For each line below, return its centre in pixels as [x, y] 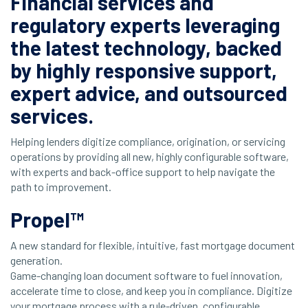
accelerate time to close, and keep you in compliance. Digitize [151, 291]
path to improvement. [61, 187]
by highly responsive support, [144, 70]
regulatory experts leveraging [145, 25]
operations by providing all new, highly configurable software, [150, 157]
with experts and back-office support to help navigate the [143, 172]
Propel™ [47, 220]
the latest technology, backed [146, 48]
